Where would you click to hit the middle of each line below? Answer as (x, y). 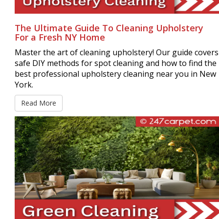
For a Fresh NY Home (60, 37)
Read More (39, 103)
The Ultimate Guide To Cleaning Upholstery (109, 28)
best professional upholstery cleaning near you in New (115, 74)
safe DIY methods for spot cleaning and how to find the (116, 63)
